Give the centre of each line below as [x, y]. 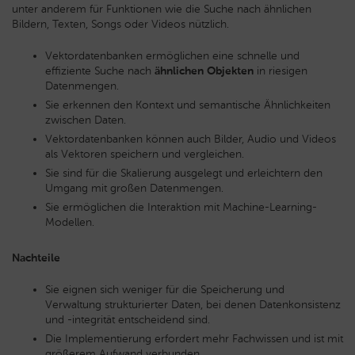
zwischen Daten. [86, 120]
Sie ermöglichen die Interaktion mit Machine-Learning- [181, 207]
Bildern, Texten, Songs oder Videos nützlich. [120, 24]
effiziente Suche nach [100, 71]
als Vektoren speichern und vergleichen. [145, 154]
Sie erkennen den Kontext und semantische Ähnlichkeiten [188, 105]
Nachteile [36, 258]
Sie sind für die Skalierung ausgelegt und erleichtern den [184, 173]
